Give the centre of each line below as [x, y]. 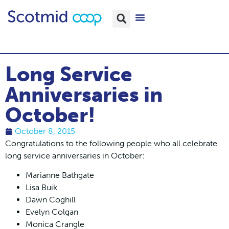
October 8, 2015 [45, 131]
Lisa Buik [41, 188]
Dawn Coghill [51, 200]
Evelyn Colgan [52, 212]
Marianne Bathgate [60, 175]
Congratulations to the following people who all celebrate [111, 143]
